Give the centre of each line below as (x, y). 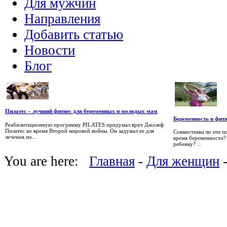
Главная (112, 161)
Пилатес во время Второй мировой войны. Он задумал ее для (80, 130)
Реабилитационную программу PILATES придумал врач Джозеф (84, 124)
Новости (50, 50)
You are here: (47, 161)
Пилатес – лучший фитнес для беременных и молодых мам (81, 111)
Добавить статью (74, 35)
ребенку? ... (187, 144)
